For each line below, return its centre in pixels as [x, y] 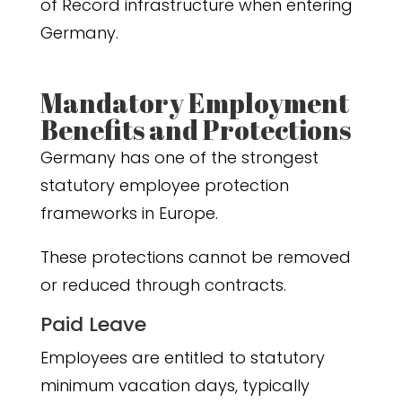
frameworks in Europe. [129, 214]
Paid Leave [93, 325]
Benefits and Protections [195, 130]
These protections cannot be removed [195, 258]
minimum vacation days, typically [175, 386]
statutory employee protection [164, 186]
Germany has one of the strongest [179, 158]
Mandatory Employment [194, 103]
